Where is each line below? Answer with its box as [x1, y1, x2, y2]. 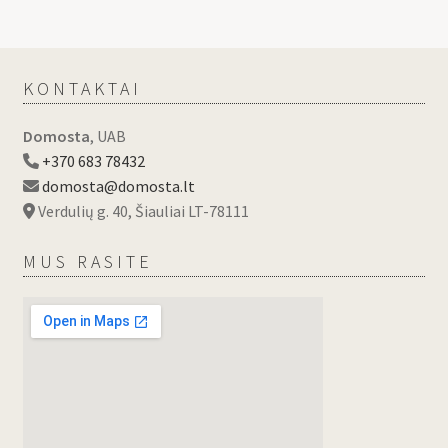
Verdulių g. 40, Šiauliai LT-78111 [34, 201, 249, 222]
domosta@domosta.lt [41, 176, 195, 197]
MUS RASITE [22, 249, 153, 273]
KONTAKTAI [22, 77, 142, 101]
